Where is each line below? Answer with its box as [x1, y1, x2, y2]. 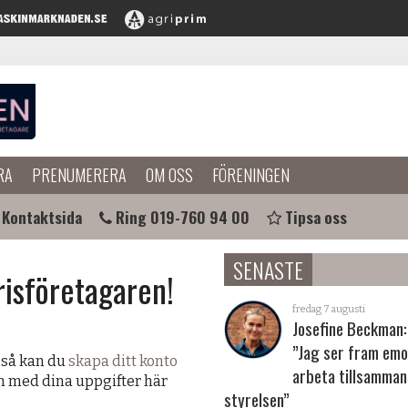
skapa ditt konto [68, 352, 178, 370]
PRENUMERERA [32, 163, 127, 187]
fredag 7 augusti [292, 303, 366, 315]
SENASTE [232, 253, 303, 286]
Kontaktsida [2, 205, 82, 229]
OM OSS [146, 163, 193, 187]
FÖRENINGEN [212, 163, 290, 187]
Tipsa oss [285, 205, 347, 229]
